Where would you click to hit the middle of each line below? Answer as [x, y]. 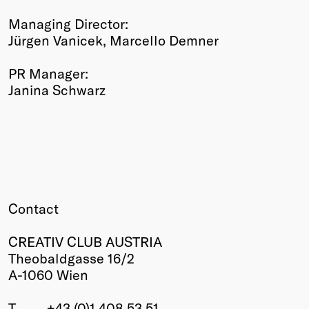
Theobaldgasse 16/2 [71, 258]
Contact [33, 208]
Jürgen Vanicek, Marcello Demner [113, 40]
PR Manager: [48, 73]
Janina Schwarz [57, 89]
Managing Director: [68, 23]
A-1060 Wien [48, 274]
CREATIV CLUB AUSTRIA [85, 241]
